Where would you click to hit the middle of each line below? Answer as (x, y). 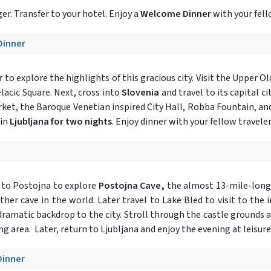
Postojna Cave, (131, 185)
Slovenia (141, 92)
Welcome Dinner (177, 14)
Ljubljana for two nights (61, 121)
